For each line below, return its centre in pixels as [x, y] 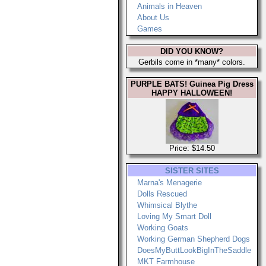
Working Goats [163, 228]
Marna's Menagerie [170, 183]
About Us [153, 18]
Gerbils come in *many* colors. [192, 62]
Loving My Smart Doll [174, 216]
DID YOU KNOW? [192, 51]
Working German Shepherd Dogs [194, 239]
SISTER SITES [192, 171]
